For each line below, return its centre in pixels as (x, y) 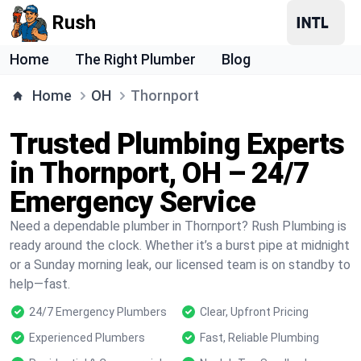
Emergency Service (133, 202)
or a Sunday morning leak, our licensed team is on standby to (180, 265)
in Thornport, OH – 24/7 (160, 173)
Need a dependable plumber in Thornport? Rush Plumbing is (178, 226)
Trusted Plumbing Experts (177, 144)
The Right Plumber (135, 59)
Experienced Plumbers (87, 338)
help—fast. (40, 284)
